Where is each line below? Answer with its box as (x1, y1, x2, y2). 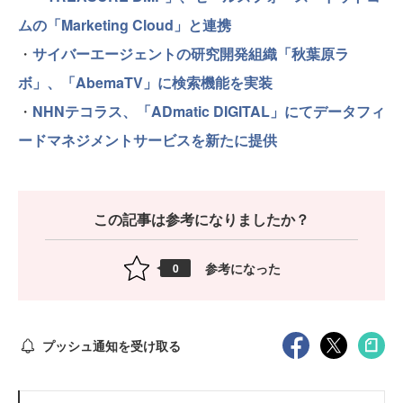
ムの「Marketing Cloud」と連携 (18, 14, 231, 36)
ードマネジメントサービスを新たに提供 (18, 130, 277, 151)
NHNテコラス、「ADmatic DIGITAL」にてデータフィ (32, 101, 385, 122)
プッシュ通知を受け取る (41, 336, 181, 354)
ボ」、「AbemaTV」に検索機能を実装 (18, 72, 273, 94)
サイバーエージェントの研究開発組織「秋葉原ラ (32, 43, 349, 65)
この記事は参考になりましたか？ (94, 209, 309, 230)
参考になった (205, 258, 281, 277)
